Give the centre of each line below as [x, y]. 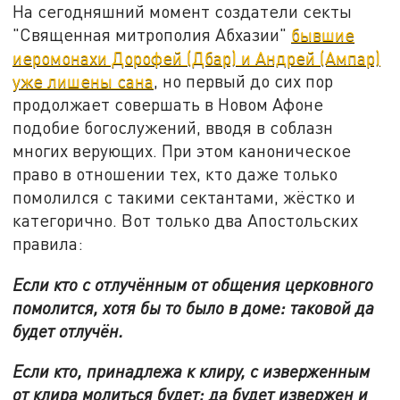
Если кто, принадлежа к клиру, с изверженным [192, 371]
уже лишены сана [83, 81]
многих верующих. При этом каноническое [182, 151]
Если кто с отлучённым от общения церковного [193, 284]
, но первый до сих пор [244, 81]
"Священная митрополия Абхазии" [152, 35]
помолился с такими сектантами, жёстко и [184, 197]
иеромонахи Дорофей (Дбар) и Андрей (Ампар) [197, 58]
